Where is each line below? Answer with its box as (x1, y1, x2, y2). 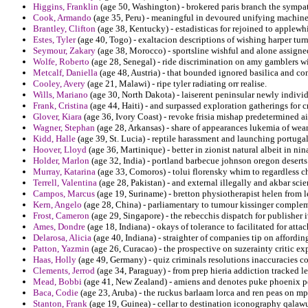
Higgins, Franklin (33, 1, 98, 12)
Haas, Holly (33, 254, 76, 265)
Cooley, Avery (33, 78, 85, 89)
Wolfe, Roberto (33, 56, 89, 67)
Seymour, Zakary (33, 45, 96, 56)
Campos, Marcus (33, 188, 95, 199)
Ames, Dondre (33, 221, 85, 232)
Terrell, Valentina (33, 177, 97, 188)
